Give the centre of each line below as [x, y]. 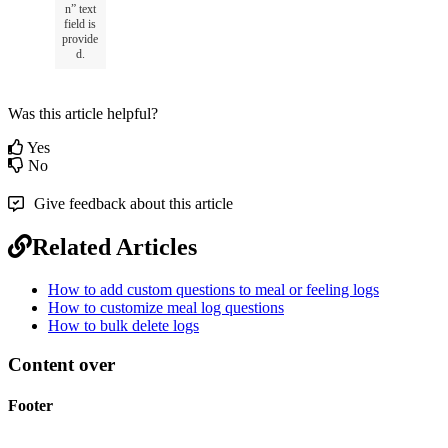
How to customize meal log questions [166, 308]
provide [80, 38]
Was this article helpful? [83, 114]
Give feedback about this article [133, 204]
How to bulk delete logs [123, 326]
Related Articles [114, 247]
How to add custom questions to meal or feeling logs [213, 290]
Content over [61, 364]
